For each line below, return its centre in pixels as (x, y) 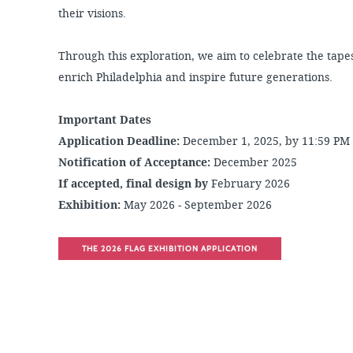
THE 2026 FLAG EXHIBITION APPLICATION (170, 249)
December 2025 (256, 163)
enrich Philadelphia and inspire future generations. (196, 78)
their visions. (93, 14)
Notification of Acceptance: (136, 162)
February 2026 (251, 184)
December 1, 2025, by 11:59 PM (267, 141)
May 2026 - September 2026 (197, 205)
